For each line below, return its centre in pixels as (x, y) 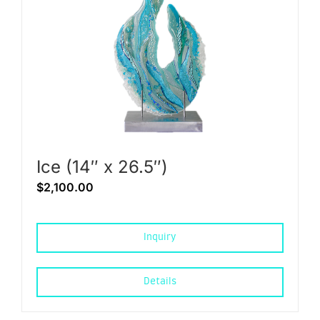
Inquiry (160, 237)
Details (160, 281)
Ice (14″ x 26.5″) (102, 166)
